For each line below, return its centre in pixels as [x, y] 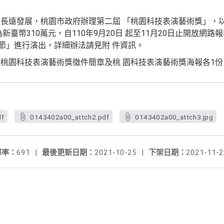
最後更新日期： [68, 152]
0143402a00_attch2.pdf [69, 117]
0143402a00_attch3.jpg [174, 117]
